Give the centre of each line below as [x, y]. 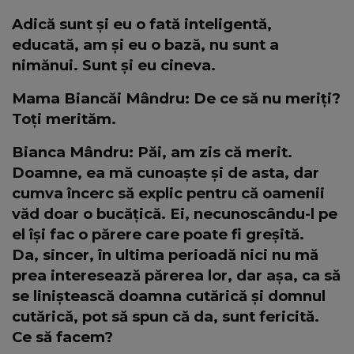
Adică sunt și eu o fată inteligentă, [142, 24]
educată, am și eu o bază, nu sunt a [145, 44]
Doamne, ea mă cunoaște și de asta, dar [166, 172]
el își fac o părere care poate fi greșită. [158, 234]
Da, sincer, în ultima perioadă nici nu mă [165, 254]
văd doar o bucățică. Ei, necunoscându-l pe [175, 213]
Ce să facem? [62, 337]
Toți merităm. [64, 119]
